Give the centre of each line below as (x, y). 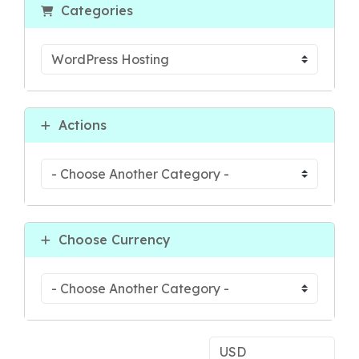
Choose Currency (111, 240)
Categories (93, 10)
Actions (79, 125)
